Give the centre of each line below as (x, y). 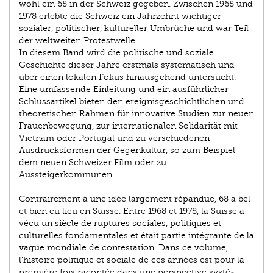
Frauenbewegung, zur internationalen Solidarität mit (128, 126)
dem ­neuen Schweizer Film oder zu (93, 163)
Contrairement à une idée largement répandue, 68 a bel (135, 199)
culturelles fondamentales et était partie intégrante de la (136, 236)
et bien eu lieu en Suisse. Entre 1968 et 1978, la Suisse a (132, 211)
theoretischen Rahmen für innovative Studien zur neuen (136, 114)
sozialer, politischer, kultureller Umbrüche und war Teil (134, 29)
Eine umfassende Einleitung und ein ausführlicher (124, 90)
